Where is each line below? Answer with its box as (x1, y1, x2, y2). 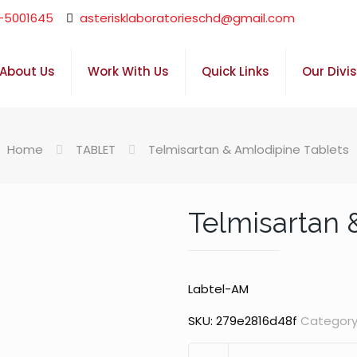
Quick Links (202, 63, 270, 80)
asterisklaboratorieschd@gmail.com (80, 10, 296, 26)
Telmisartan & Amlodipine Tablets (148, 141, 350, 158)
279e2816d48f (215, 312, 297, 329)
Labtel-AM (187, 280, 249, 297)
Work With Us (88, 63, 170, 80)
